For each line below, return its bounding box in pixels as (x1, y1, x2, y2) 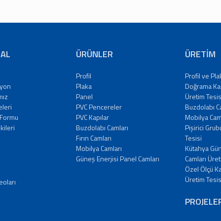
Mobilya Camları (76, 143, 122, 154)
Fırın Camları (76, 133, 112, 144)
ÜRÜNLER (76, 47, 113, 61)
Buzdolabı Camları (76, 122, 129, 133)
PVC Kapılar (76, 112, 110, 123)
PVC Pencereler (76, 102, 122, 112)
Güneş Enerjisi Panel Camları (76, 153, 160, 164)
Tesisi (184, 133, 202, 144)
